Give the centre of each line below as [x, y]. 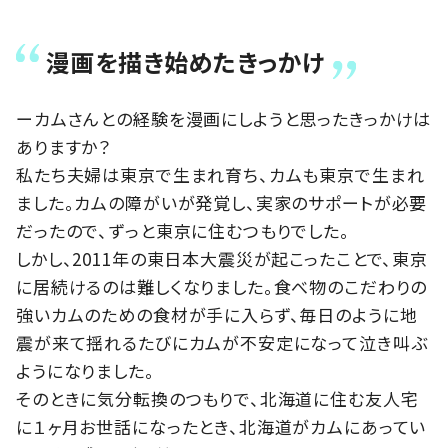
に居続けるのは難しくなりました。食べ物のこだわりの [222, 287]
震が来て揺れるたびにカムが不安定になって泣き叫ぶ [222, 343]
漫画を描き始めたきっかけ [186, 62]
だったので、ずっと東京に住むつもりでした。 [183, 231]
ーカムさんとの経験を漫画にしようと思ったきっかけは [224, 119]
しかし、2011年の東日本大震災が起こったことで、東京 [222, 259]
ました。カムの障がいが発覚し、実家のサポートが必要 [222, 203]
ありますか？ [64, 147]
